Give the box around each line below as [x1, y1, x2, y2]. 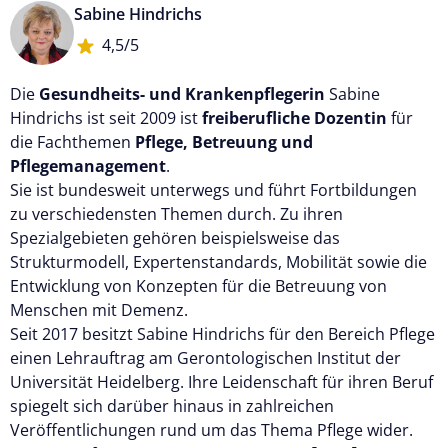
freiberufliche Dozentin [202, 106, 387, 129]
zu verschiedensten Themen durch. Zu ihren [10, 202, 343, 225]
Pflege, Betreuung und [135, 130, 313, 153]
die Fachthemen [10, 130, 135, 153]
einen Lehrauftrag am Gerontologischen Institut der [10, 346, 401, 369]
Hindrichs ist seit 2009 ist [10, 106, 202, 129]
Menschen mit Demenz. [10, 298, 188, 321]
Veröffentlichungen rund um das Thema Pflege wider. [10, 418, 413, 441]
